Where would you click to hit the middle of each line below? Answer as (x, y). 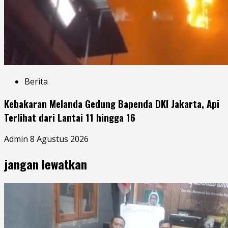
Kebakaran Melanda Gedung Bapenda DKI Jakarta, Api (112, 103)
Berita (36, 81)
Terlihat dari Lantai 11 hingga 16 (70, 117)
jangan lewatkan (46, 164)
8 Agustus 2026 (59, 139)
